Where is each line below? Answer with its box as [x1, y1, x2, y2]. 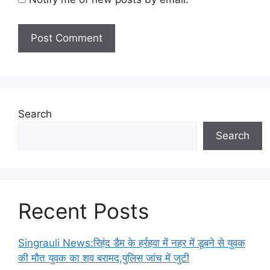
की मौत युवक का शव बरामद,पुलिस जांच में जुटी [18, 252, 189, 265]
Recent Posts [18, 198, 149, 224]
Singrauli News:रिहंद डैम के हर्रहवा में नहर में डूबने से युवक [18, 237, 245, 250]
